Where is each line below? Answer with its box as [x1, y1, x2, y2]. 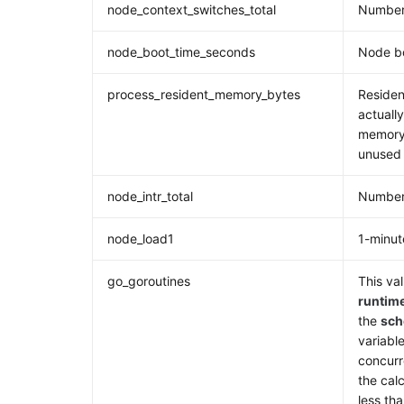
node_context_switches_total [107, 2, 277, 17]
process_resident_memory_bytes [107, 87, 301, 102]
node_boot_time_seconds [107, 44, 256, 60]
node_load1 [107, 231, 175, 246]
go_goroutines [107, 273, 191, 289]
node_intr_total [107, 188, 194, 204]
